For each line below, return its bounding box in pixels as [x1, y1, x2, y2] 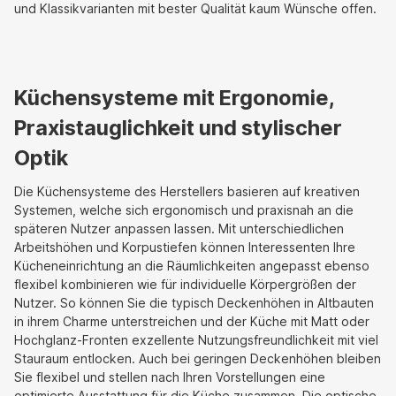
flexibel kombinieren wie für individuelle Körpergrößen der [14, 276, 356, 292]
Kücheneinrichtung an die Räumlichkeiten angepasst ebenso [14, 257, 369, 273]
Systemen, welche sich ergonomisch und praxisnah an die [14, 202, 354, 217]
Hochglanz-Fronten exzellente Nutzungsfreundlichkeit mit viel [14, 331, 378, 347]
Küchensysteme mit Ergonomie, [14, 84, 334, 110]
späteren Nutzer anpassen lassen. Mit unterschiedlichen [14, 220, 344, 236]
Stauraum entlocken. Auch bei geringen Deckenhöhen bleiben [14, 350, 381, 366]
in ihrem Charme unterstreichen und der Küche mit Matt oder [14, 313, 369, 329]
